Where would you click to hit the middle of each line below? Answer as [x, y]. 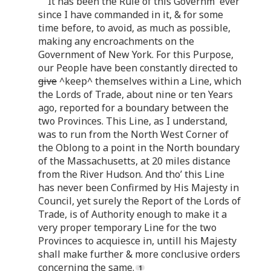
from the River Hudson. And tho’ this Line [131, 174]
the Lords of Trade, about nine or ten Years [135, 94]
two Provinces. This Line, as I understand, [133, 121]
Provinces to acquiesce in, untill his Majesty [137, 240]
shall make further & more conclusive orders [139, 254]
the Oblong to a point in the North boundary [139, 147]
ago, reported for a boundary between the [133, 107]
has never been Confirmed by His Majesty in [139, 187]
